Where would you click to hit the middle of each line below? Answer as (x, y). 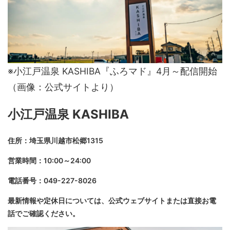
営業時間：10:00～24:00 (49, 160)
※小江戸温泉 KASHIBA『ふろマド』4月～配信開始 (112, 71)
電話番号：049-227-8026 (52, 180)
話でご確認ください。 (44, 213)
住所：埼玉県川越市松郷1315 (55, 140)
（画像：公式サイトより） (63, 87)
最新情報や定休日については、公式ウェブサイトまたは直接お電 (112, 200)
